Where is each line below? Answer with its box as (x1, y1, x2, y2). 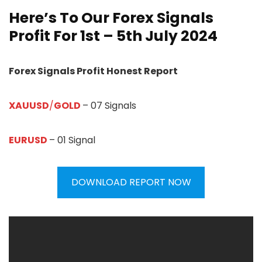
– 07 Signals (82, 99, 136, 113)
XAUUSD (9, 99, 49, 113)
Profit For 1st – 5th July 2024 (9, 26, 218, 47)
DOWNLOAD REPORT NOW (71, 175, 191, 189)
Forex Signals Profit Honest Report (9, 64, 178, 78)
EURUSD (9, 133, 47, 147)
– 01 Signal (49, 133, 95, 147)
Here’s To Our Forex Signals (9, 8, 213, 29)
